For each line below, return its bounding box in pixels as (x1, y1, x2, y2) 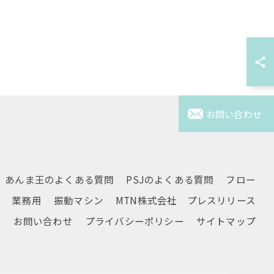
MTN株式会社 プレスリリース (116, 193, 256, 207)
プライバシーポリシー (84, 214, 184, 228)
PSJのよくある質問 (126, 172, 214, 186)
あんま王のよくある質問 (5, 172, 114, 186)
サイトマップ (196, 214, 256, 228)
